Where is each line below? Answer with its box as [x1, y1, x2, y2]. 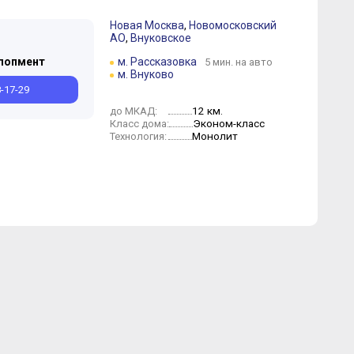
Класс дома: [109, 118, 169, 130]
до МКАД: [109, 105, 157, 117]
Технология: [109, 130, 167, 142]
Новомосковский [188, 19, 277, 32]
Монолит [191, 130, 238, 142]
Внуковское [130, 32, 191, 44]
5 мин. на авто [204, 56, 273, 68]
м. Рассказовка [117, 55, 197, 68]
